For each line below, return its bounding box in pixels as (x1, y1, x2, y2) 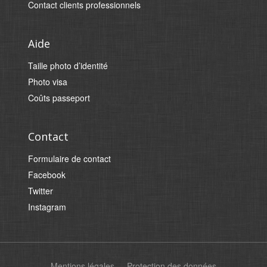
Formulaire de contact (28, 153, 111, 164)
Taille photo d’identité (28, 60, 108, 72)
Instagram (28, 201, 67, 213)
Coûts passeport (28, 92, 91, 104)
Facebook (28, 169, 66, 181)
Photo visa (28, 76, 68, 88)
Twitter (28, 185, 54, 197)
